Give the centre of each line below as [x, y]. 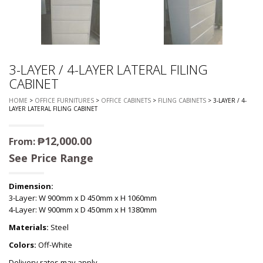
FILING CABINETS [182, 100]
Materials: [29, 227]
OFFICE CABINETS [126, 100]
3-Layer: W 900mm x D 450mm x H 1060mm [83, 198]
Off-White [54, 245]
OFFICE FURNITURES [64, 100]
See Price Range [51, 158]
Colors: [23, 245]
